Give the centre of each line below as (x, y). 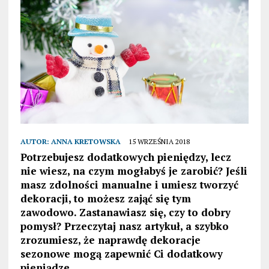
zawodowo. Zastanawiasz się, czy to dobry (125, 213)
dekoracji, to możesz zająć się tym (105, 199)
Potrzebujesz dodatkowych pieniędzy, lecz (125, 157)
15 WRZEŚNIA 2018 (159, 142)
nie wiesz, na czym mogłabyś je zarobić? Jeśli (134, 171)
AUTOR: (35, 142)
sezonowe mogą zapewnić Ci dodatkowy (121, 254)
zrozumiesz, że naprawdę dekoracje (110, 240)
